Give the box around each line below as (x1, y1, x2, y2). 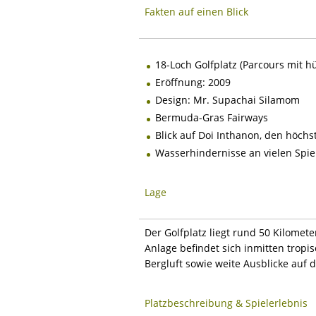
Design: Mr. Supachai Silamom (155, 92, 300, 107)
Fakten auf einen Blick (145, 4, 248, 18)
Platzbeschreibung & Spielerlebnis (145, 296, 308, 310)
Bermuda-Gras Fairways (155, 110, 268, 124)
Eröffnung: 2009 (155, 75, 231, 89)
